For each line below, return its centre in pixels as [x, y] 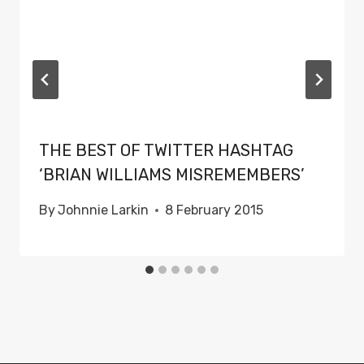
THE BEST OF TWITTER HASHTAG [166, 151]
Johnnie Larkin [104, 210]
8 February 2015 [214, 210]
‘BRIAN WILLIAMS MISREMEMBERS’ [172, 175]
